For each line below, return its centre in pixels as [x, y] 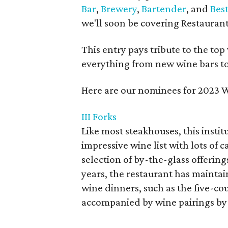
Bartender [164, 8]
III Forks [99, 116]
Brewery [119, 8]
